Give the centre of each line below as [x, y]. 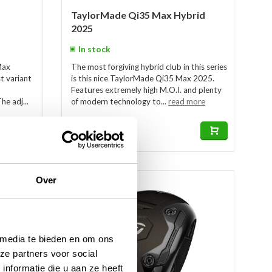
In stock [94, 49]
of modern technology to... [120, 101]
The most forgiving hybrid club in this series [149, 67]
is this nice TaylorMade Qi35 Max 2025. [143, 78]
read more [187, 101]
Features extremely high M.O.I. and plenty [146, 90]
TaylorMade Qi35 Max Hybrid [138, 15]
